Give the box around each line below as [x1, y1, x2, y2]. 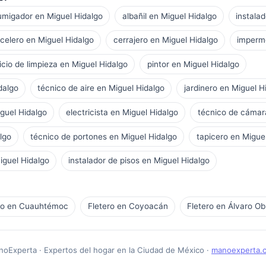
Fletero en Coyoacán [87, 201, 168, 211]
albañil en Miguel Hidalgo [122, 11, 217, 21]
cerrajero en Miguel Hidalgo [113, 35, 218, 45]
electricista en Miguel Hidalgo [66, 107, 179, 117]
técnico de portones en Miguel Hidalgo [30, 131, 178, 141]
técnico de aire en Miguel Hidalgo [37, 83, 165, 93]
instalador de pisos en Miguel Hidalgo [68, 156, 210, 166]
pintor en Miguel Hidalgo [147, 59, 239, 69]
